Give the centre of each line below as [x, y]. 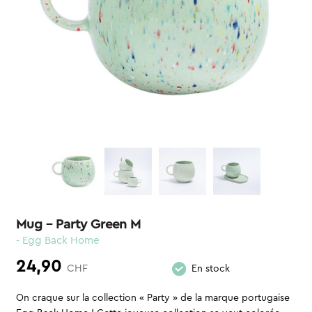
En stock [210, 269]
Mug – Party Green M [78, 225]
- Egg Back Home [57, 241]
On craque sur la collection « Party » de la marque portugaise [153, 298]
